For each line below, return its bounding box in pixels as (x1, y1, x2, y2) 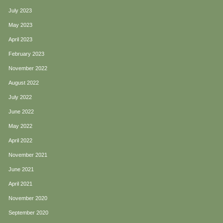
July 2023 (8, 7, 32, 14)
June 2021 (8, 166, 34, 173)
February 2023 (8, 51, 44, 57)
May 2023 (8, 22, 32, 28)
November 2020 (8, 195, 47, 202)
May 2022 (8, 123, 32, 129)
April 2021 (8, 181, 32, 187)
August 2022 (8, 80, 39, 86)
